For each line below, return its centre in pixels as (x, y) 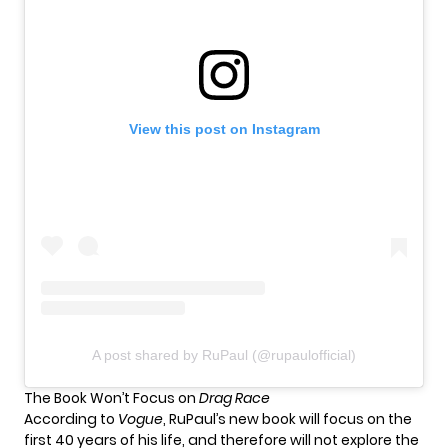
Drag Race (234, 397)
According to (71, 418)
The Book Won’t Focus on (111, 397)
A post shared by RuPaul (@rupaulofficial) (224, 354)
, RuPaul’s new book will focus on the (287, 418)
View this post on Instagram (224, 128)
